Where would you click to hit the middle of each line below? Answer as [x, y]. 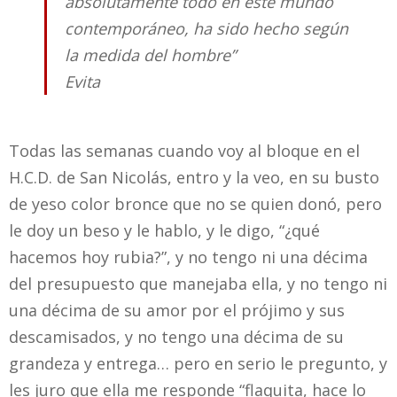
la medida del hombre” [150, 55]
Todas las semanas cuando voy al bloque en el [184, 151]
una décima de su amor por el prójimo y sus [177, 311]
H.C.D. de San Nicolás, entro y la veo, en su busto [194, 178]
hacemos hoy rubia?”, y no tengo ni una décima [188, 257]
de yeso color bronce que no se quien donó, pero [195, 204]
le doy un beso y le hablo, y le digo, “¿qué [164, 231]
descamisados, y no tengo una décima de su [176, 337]
